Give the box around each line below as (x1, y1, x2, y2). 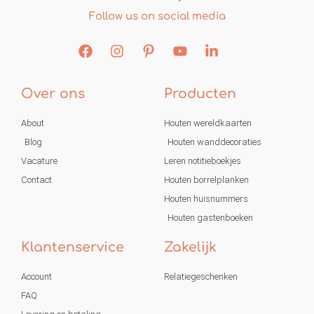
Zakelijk (164, 240, 217, 255)
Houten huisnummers (164, 193, 248, 205)
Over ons (21, 86, 85, 102)
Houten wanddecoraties (168, 137, 261, 148)
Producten (164, 86, 236, 102)
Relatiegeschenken (164, 271, 238, 282)
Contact (21, 175, 52, 186)
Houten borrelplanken (164, 175, 249, 186)
